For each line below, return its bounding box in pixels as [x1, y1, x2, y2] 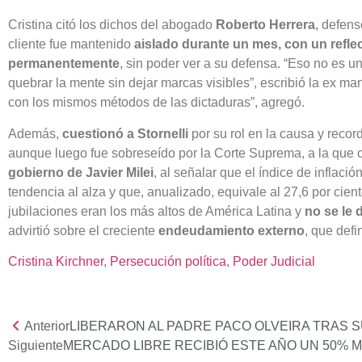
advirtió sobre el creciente [8, 223, 158, 238]
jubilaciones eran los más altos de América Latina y [8, 204, 305, 218]
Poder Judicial [233, 254, 315, 268]
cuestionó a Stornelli [62, 126, 188, 141]
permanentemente [8, 57, 120, 71]
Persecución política [110, 254, 226, 268]
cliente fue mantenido [8, 37, 134, 52]
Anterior [24, 318, 69, 333]
